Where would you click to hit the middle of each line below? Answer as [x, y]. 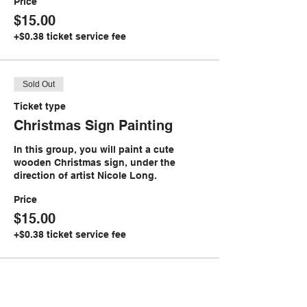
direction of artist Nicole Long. [87, 175]
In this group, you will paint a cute [94, 149]
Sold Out [39, 84]
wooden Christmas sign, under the [95, 162]
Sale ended [44, 282]
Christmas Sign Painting [93, 125]
